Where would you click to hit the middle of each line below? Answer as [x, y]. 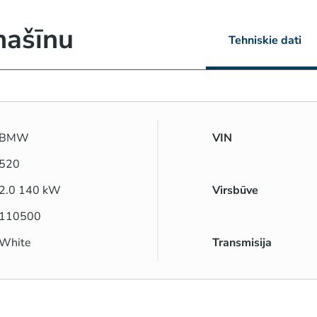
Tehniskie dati [265, 40]
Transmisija [242, 242]
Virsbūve [235, 190]
